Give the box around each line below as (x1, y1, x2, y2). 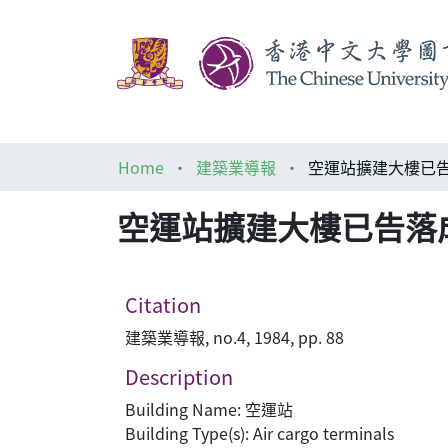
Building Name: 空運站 (125, 397, 293, 421)
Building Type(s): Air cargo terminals (125, 421, 394, 445)
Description (125, 362, 233, 391)
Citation (125, 290, 201, 319)
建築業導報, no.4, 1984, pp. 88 (125, 325, 344, 349)
